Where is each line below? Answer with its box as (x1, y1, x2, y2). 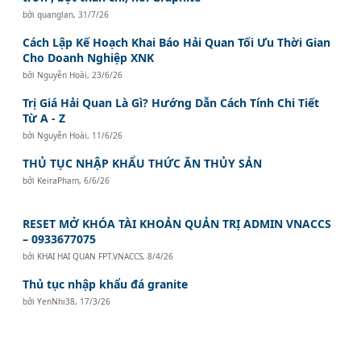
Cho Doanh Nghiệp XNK (23, 49, 155, 65)
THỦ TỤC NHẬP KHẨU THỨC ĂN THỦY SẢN (23, 155, 263, 171)
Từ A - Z (23, 110, 66, 126)
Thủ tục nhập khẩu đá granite (23, 276, 189, 292)
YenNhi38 (37, 295, 76, 307)
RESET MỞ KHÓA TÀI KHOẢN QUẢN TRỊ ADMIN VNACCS (23, 215, 332, 231)
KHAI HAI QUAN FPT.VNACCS (37, 250, 143, 262)
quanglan (37, 8, 74, 20)
